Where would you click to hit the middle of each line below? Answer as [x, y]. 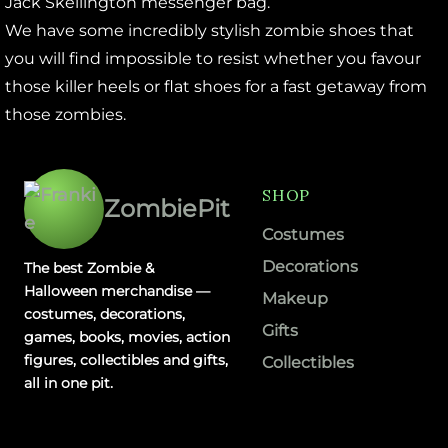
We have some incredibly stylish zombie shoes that [209, 31]
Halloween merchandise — [117, 291]
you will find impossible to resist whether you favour [213, 59]
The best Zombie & [89, 268]
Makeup [295, 299]
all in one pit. [68, 383]
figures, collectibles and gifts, [126, 360]
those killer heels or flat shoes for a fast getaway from [216, 87]
